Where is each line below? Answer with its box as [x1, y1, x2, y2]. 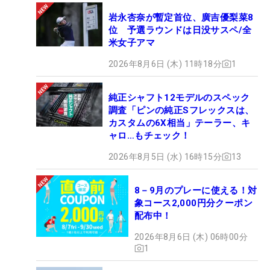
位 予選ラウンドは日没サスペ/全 [108, 24, 252, 36]
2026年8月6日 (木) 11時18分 [108, 58, 222, 69]
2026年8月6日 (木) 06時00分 [134, 231, 248, 242]
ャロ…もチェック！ [108, 130, 190, 141]
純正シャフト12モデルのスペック [108, 92, 250, 103]
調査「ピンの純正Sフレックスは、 [108, 104, 254, 116]
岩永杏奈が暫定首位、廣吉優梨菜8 [108, 11, 254, 23]
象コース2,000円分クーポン [134, 197, 253, 209]
